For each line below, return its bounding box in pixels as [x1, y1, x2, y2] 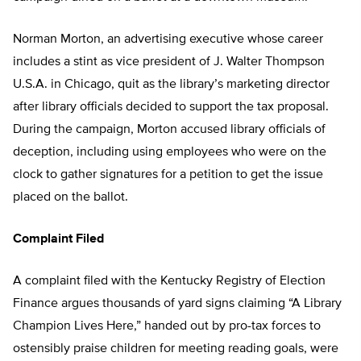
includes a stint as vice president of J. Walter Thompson [13, 56, 325, 69]
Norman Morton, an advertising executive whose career [13, 33, 323, 47]
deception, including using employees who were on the [13, 146, 326, 160]
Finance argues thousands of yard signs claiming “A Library [13, 297, 342, 311]
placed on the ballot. [13, 191, 128, 205]
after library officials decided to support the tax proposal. [13, 101, 329, 114]
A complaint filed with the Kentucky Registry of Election [13, 275, 326, 288]
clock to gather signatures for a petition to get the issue [13, 168, 323, 182]
